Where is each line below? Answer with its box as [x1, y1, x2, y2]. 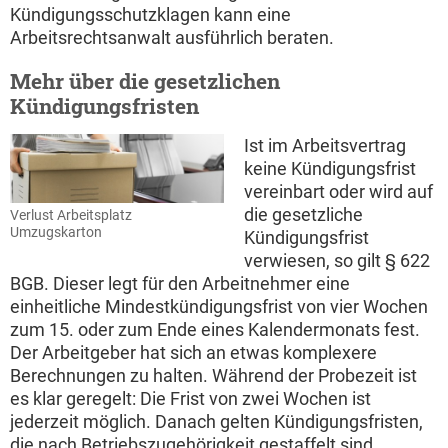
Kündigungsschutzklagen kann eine [10, 4, 291, 26]
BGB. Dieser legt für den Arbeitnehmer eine [10, 273, 350, 295]
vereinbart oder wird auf [244, 181, 433, 203]
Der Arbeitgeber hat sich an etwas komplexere [10, 342, 377, 364]
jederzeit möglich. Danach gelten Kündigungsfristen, [10, 411, 423, 433]
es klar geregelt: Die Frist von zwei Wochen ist [10, 388, 371, 410]
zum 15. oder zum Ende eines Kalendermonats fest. [10, 319, 420, 341]
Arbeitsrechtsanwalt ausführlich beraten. [10, 27, 334, 49]
